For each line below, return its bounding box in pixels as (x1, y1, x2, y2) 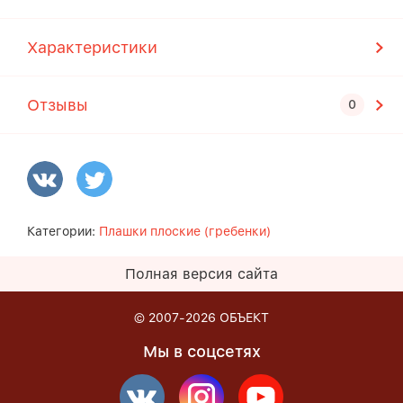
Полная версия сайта (125, 265, 278, 282)
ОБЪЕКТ (219, 310, 269, 326)
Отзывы (27, 95, 88, 114)
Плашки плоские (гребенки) (99, 224, 271, 238)
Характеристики (27, 38, 157, 57)
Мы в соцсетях (142, 342, 261, 362)
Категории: (27, 224, 99, 238)
